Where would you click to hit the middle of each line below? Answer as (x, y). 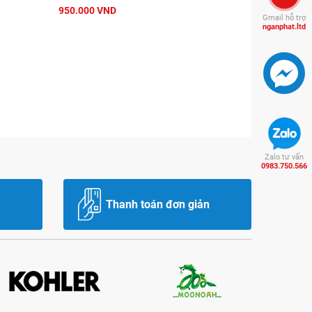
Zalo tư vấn (284, 157)
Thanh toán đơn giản (157, 204)
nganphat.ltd (284, 27)
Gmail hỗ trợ (284, 18)
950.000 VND (88, 11)
